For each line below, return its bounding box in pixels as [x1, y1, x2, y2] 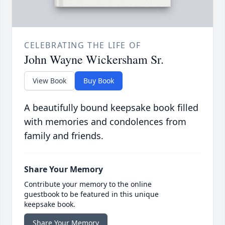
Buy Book [83, 76, 114, 86]
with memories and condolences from [24, 116, 186, 128]
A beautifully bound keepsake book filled [24, 101, 198, 114]
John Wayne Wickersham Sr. [24, 51, 164, 68]
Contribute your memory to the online [24, 179, 152, 189]
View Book [33, 76, 66, 86]
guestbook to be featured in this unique [24, 189, 159, 199]
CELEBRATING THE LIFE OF [24, 40, 141, 51]
